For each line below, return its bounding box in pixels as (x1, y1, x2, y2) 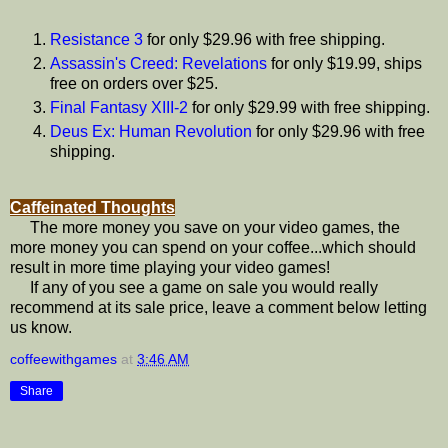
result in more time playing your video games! (10, 259, 330, 277)
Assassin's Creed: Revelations (50, 55, 267, 73)
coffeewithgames (10, 351, 117, 368)
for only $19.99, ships (267, 55, 422, 73)
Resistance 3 (50, 31, 143, 49)
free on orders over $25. (50, 75, 218, 93)
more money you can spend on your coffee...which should (10, 239, 416, 257)
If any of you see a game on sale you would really (10, 279, 378, 297)
